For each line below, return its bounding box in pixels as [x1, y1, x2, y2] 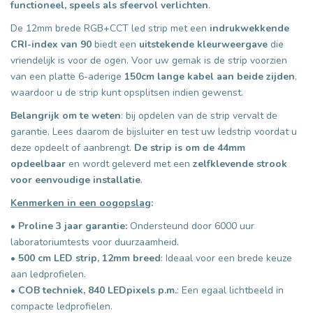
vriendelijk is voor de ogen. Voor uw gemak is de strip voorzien [10, 53, 287, 67]
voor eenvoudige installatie [10, 173, 140, 187]
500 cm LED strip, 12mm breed [18, 251, 161, 265]
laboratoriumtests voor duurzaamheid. [10, 235, 179, 249]
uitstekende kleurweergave [139, 37, 268, 51]
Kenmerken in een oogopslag [10, 196, 151, 210]
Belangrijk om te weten [10, 108, 121, 122]
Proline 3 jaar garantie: [18, 219, 127, 233]
